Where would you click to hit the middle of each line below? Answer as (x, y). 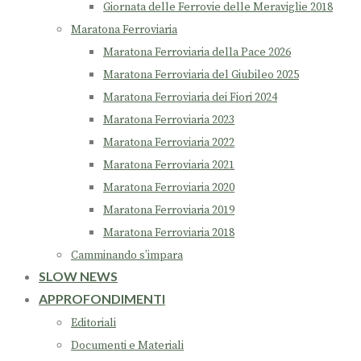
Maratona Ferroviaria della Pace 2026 (197, 53)
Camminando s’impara (127, 256)
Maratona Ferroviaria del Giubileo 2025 (201, 75)
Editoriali (93, 324)
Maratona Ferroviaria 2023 (169, 120)
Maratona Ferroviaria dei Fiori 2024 (190, 98)
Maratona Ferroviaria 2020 (169, 188)
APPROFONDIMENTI (102, 299)
